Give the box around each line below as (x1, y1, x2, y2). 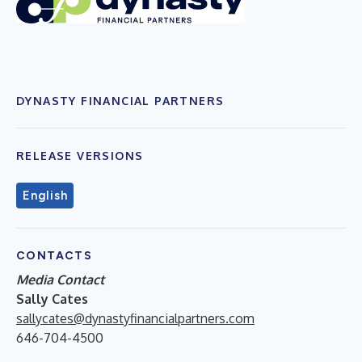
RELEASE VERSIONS (16, 148, 144, 162)
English (23, 187, 68, 203)
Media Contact (16, 271, 104, 288)
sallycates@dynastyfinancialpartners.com (16, 309, 255, 326)
